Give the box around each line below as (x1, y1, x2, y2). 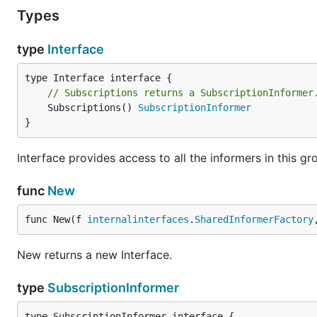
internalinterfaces (87, 214, 189, 225)
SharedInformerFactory (195, 214, 313, 225)
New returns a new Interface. (17, 248, 172, 262)
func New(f (25, 214, 87, 225)
